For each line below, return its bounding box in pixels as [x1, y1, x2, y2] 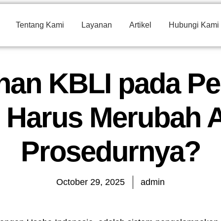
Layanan [81, 21, 112, 29]
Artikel [129, 21, 151, 29]
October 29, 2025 [56, 177, 125, 187]
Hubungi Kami [168, 21, 219, 29]
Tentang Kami [15, 21, 64, 29]
